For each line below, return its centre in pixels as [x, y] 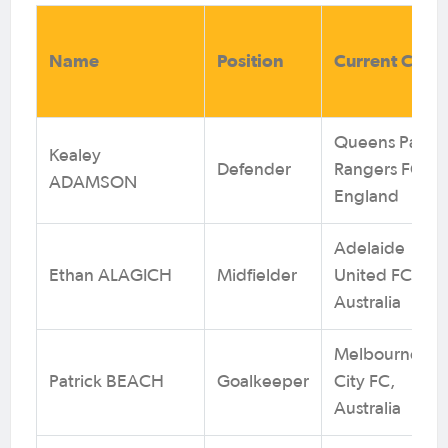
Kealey [75, 155]
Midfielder [257, 275]
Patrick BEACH [106, 381]
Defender [254, 169]
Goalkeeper [263, 381]
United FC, [375, 275]
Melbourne [377, 354]
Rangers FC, [380, 169]
